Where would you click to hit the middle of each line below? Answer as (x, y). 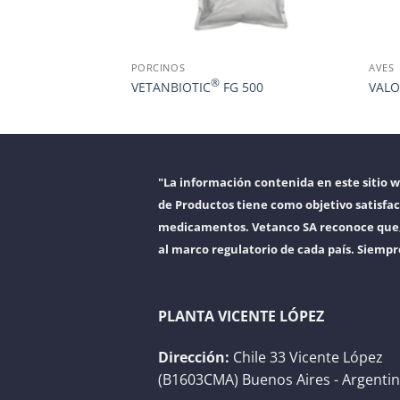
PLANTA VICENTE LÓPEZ (241, 316)
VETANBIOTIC (171, 87)
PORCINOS (158, 68)
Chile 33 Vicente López (306, 357)
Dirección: (194, 357)
